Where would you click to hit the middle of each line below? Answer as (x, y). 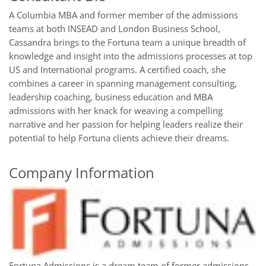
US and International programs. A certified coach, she (117, 70)
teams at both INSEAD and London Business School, (115, 29)
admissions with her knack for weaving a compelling (116, 111)
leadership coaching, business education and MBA (111, 97)
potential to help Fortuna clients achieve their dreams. (119, 138)
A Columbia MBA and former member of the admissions (123, 15)
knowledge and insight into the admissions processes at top (131, 56)
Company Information (82, 172)
